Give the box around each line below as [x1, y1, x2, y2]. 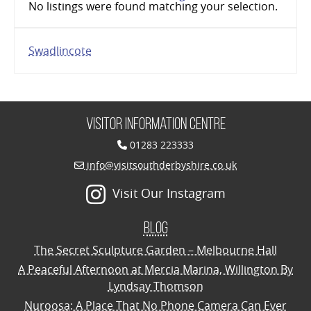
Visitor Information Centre [85, 114, 226, 133]
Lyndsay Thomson [108, 278, 203, 294]
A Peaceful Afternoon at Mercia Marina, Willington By [18, 261, 293, 277]
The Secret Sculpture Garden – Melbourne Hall [34, 242, 277, 258]
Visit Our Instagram [112, 184, 226, 201]
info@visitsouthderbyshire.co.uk [84, 158, 237, 171]
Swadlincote [28, 42, 92, 58]
